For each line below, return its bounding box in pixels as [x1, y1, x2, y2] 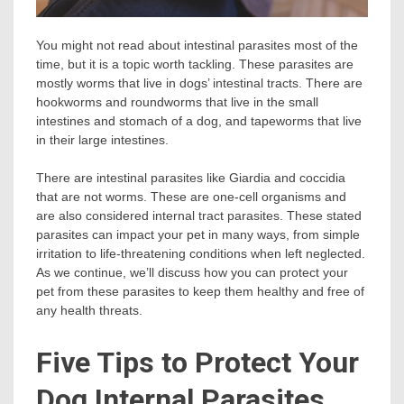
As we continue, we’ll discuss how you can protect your [36, 265, 348, 280]
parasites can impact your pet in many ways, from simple [36, 227, 360, 243]
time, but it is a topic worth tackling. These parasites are [36, 57, 353, 72]
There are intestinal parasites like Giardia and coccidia [36, 170, 345, 186]
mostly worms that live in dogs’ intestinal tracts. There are [36, 76, 363, 91]
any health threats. [36, 303, 142, 318]
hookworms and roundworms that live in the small [36, 95, 318, 110]
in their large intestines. [36, 133, 169, 148]
